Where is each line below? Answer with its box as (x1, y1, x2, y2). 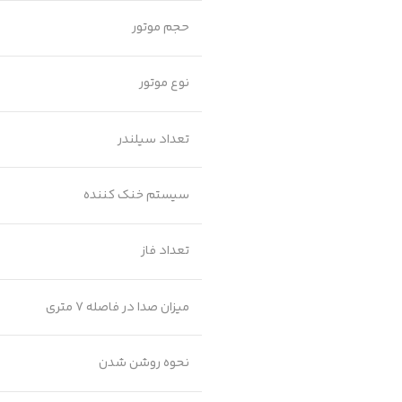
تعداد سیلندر (117, 128, 189, 150)
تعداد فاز (140, 240, 189, 262)
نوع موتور (138, 73, 189, 94)
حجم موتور (131, 17, 189, 39)
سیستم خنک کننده (83, 185, 189, 206)
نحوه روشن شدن (98, 353, 189, 374)
